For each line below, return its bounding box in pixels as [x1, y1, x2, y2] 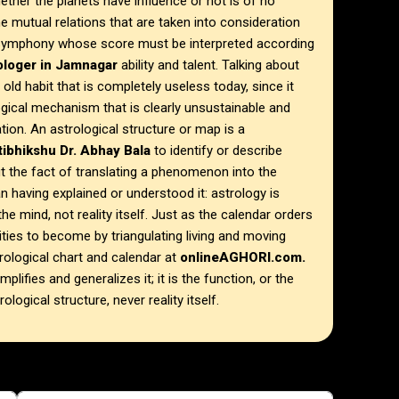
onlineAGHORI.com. [180, 249, 305, 266]
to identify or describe [151, 142, 282, 159]
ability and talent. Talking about [118, 57, 299, 74]
